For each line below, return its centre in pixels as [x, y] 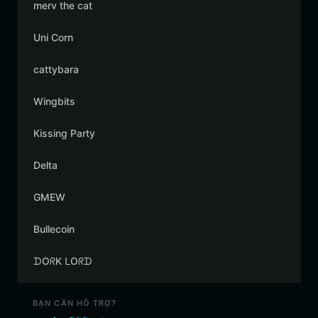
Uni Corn [53, 37]
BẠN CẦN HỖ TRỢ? [75, 303]
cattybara [56, 69]
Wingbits [54, 101]
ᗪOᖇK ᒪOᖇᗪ [63, 261]
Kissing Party [64, 133]
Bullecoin [54, 229]
